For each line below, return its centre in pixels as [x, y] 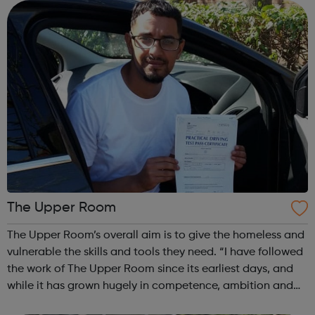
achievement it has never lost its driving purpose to [139, 303]
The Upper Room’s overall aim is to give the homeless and [156, 236]
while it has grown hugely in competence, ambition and [150, 287]
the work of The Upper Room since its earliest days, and [150, 270]
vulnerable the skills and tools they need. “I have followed [113, 253]
